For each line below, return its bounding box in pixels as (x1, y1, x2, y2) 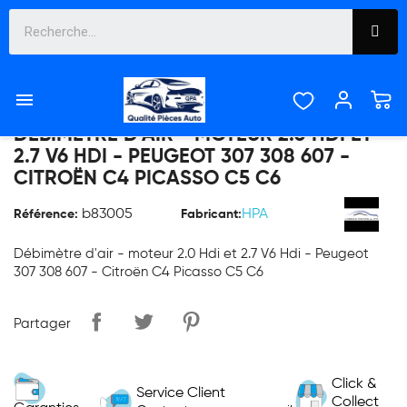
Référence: (14, 208, 78, 221)
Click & (332, 376, 378, 392)
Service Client (135, 385, 225, 401)
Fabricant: (181, 208, 242, 221)
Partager (14, 317, 71, 331)
